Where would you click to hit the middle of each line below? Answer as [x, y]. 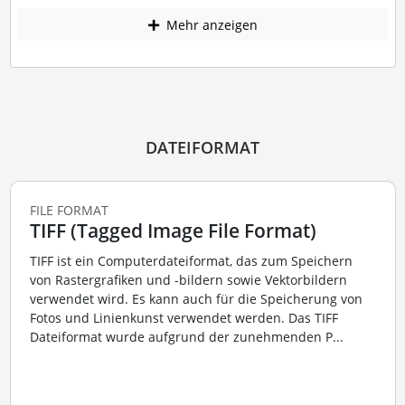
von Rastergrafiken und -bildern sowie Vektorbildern [188, 280]
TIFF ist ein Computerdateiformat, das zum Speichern [191, 261]
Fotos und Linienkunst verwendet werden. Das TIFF [184, 318]
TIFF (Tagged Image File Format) [173, 230]
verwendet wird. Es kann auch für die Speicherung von [196, 299]
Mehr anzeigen [210, 24]
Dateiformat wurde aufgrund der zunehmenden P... [186, 337]
